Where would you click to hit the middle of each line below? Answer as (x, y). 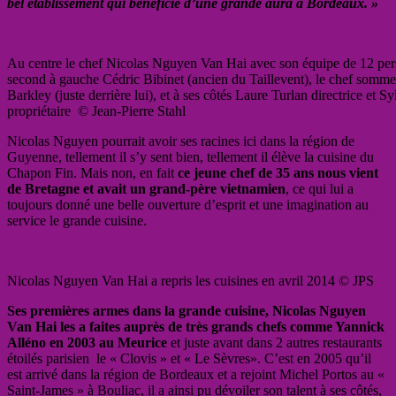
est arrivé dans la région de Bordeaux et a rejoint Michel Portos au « (196, 374)
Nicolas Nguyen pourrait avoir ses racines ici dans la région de (181, 141)
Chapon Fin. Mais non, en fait (91, 172)
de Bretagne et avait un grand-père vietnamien (146, 188)
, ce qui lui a (320, 188)
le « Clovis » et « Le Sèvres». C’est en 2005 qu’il (234, 358)
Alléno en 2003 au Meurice (87, 342)
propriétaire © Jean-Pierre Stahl (96, 110)
